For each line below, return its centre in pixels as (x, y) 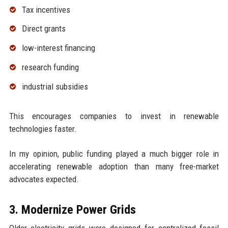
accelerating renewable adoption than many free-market (114, 166)
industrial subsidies (55, 86)
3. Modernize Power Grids (72, 209)
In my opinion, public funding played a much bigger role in (114, 153)
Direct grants (44, 29)
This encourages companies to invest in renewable (114, 116)
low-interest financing (58, 48)
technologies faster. (43, 129)
